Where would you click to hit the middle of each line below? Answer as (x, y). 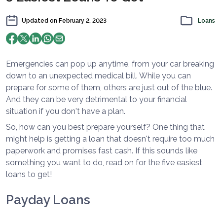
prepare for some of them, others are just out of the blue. (109, 88)
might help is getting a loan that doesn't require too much (110, 139)
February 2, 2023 (83, 21)
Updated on (40, 21)
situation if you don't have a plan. (66, 111)
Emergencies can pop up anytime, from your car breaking (110, 64)
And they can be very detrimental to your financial (96, 100)
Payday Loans (48, 200)
